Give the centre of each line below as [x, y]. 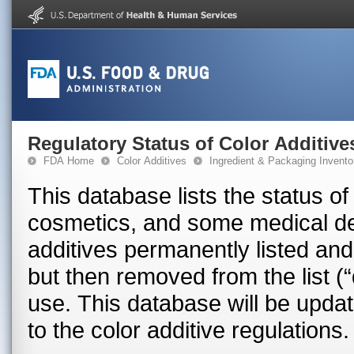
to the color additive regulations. [188, 330]
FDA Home [69, 161]
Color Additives [152, 161]
